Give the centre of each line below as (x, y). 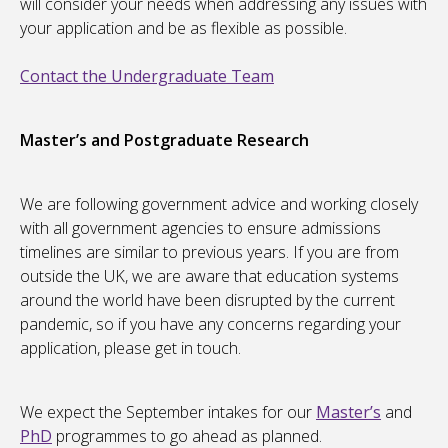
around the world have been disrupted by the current (207, 300)
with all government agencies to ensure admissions (200, 228)
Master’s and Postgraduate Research (164, 140)
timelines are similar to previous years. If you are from (209, 252)
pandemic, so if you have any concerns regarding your (210, 324)
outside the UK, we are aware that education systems (209, 276)
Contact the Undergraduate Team (147, 76)
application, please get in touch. (130, 348)
